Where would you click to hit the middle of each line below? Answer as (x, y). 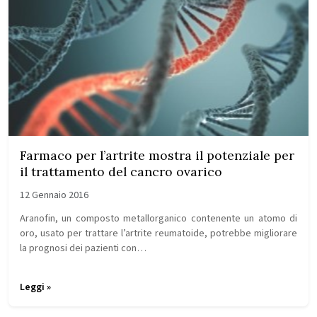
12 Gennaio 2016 (54, 195)
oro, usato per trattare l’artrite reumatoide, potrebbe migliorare (158, 233)
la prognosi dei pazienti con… (83, 248)
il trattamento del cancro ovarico (121, 172)
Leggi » (35, 287)
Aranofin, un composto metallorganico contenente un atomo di (158, 218)
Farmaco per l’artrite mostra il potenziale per (157, 155)
